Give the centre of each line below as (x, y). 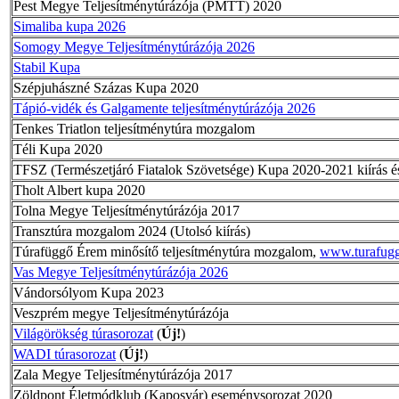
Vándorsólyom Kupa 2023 (89, 292)
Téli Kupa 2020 (58, 149)
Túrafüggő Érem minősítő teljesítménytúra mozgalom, (167, 251)
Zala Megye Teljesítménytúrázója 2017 (123, 374)
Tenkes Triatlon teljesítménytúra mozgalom (134, 128)
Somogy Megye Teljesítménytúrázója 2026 (134, 46)
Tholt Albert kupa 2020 (79, 190)
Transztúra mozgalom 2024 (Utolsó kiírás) (132, 231)
